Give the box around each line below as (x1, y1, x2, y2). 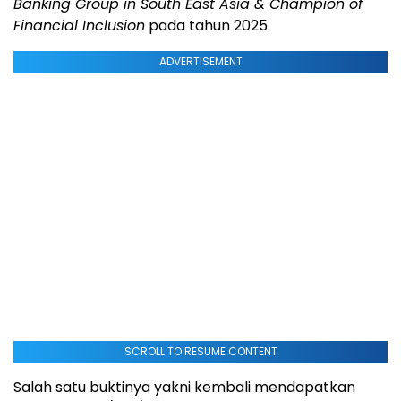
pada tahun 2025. (145, 15, 270, 37)
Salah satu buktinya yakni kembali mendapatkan (13, 377, 355, 398)
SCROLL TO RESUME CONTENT (124, 344, 277, 360)
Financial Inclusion (13, 15, 145, 37)
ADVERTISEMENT (158, 54, 243, 70)
